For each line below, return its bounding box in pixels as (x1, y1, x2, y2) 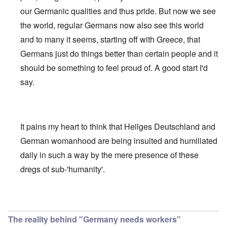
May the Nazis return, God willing (57, 195, 175, 207)
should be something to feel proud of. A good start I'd (20, 62, 208, 74)
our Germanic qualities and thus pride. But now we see (20, 5, 216, 17)
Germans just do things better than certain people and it (20, 48, 218, 60)
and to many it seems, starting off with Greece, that (20, 33, 200, 46)
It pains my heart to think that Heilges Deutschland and (20, 121, 215, 133)
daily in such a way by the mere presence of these (20, 149, 199, 161)
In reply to (20, 195, 57, 207)
